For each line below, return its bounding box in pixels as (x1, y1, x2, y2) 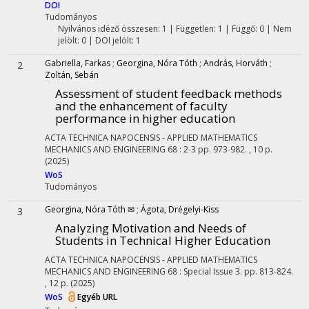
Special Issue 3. (183, 266, 242, 277)
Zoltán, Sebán (45, 69, 99, 81)
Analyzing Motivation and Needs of (55, 220, 246, 236)
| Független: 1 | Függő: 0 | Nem (166, 23, 292, 34)
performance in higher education (55, 110, 235, 126)
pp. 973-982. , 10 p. (198, 143, 272, 155)
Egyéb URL (77, 291, 117, 303)
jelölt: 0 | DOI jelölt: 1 (57, 34, 141, 46)
